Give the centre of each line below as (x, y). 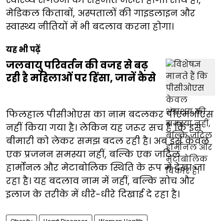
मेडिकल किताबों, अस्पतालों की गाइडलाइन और (101, 13)
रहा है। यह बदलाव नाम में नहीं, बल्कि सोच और (100, 181)
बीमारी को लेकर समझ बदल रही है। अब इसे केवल (108, 141)
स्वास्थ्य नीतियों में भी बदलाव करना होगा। (90, 26)
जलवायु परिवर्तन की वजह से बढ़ (77, 65)
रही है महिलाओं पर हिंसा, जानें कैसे (81, 78)
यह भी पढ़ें (23, 49)
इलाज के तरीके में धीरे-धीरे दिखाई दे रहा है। (93, 194)
